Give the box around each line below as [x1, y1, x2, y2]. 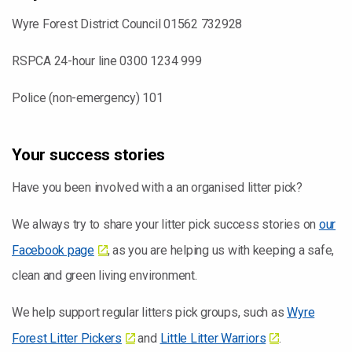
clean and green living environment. [12, 268, 197, 283]
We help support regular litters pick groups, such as [12, 305, 288, 320]
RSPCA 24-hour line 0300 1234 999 [12, 53, 205, 68]
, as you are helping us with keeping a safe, [107, 243, 335, 258]
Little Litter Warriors [159, 331, 266, 346]
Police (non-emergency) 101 [12, 90, 163, 105]
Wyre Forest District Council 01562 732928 [12, 16, 243, 31]
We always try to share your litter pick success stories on [12, 217, 319, 232]
